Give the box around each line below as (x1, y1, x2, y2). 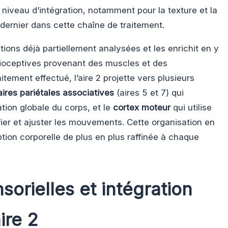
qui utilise (170, 102, 212, 112)
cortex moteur (113, 102, 170, 112)
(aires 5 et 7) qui (114, 87, 184, 98)
